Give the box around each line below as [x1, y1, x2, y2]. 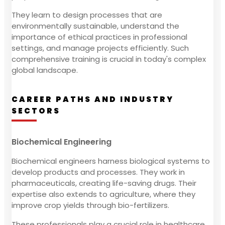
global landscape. [12, 64, 78, 75]
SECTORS [12, 105, 60, 116]
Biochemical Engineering [12, 136, 111, 148]
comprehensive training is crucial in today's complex [12, 53, 206, 64]
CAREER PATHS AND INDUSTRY [12, 93, 174, 104]
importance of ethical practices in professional [12, 31, 187, 42]
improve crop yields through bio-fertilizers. [12, 199, 169, 210]
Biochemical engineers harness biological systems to [12, 155, 210, 166]
